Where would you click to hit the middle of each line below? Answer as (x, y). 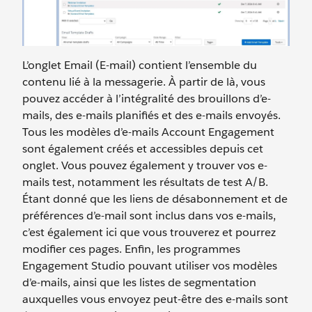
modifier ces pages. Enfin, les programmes (131, 249)
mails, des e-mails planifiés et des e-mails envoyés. (151, 115)
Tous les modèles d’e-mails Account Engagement (148, 132)
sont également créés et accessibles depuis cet (143, 148)
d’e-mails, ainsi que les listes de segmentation (139, 282)
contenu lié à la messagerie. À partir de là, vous (144, 81)
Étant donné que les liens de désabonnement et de (155, 198)
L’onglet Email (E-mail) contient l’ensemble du (140, 65)
